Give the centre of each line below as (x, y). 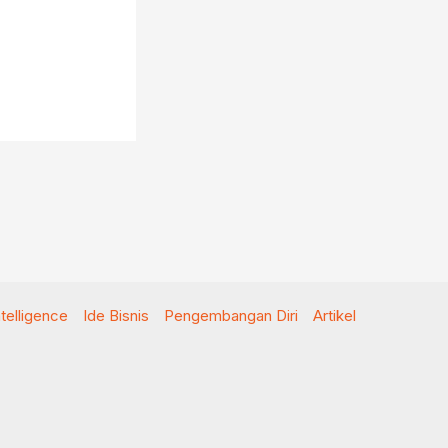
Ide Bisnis (116, 315)
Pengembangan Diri (231, 315)
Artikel (334, 315)
